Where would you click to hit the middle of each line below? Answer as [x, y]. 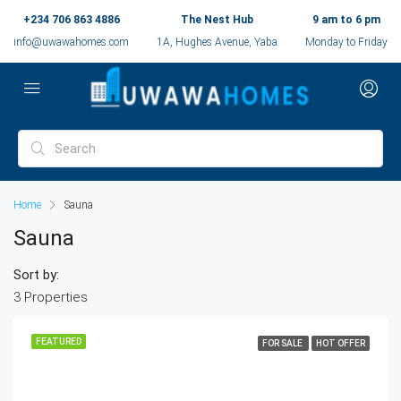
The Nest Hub [217, 20]
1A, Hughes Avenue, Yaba [217, 42]
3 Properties [51, 297]
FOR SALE [283, 343]
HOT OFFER [341, 343]
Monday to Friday [346, 42]
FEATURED [59, 341]
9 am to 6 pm [346, 20]
